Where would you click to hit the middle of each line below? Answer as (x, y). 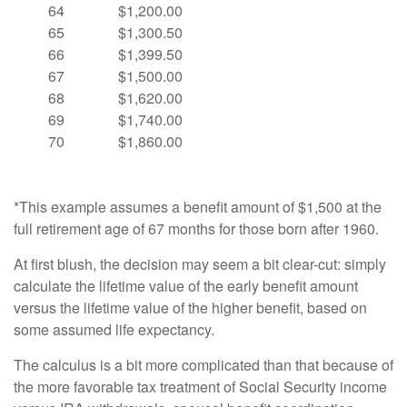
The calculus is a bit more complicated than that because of (203, 365)
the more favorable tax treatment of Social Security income (200, 387)
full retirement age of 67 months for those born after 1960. (196, 228)
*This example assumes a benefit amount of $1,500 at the (198, 207)
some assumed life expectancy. (114, 329)
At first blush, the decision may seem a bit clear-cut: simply (200, 264)
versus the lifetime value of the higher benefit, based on (190, 308)
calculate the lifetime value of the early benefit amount (186, 286)
